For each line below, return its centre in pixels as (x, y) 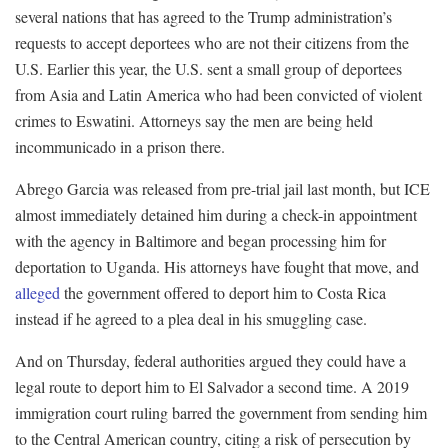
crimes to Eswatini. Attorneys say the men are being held (194, 120)
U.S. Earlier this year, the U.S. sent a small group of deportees (208, 68)
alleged (37, 292)
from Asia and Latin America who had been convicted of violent (218, 94)
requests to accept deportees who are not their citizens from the (212, 42)
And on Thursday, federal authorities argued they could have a (210, 360)
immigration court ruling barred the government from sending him (221, 412)
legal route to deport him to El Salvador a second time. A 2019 (212, 386)
